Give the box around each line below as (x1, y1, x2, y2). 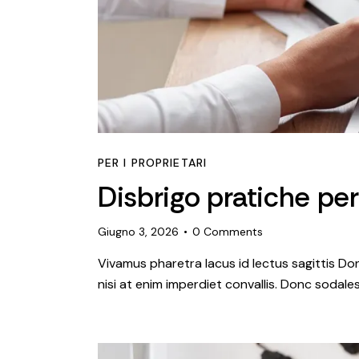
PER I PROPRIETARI (98, 155, 208, 171)
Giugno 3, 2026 (98, 224, 179, 239)
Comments (204, 224, 264, 239)
